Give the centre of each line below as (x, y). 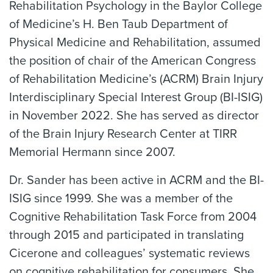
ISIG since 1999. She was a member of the (121, 198)
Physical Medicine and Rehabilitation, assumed (135, 42)
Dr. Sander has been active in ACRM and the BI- (136, 180)
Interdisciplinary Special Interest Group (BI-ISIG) (136, 97)
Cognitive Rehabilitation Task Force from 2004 (133, 217)
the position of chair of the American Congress (133, 61)
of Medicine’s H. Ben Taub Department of (119, 24)
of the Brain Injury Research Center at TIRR (123, 134)
